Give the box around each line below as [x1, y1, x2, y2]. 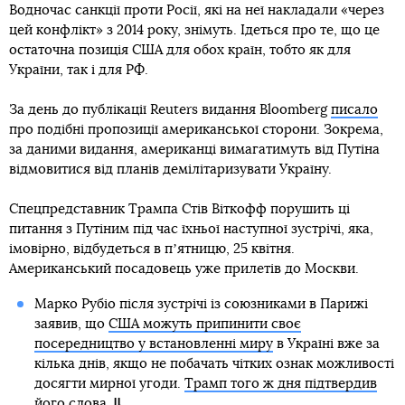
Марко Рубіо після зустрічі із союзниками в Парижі [33, 297, 368, 311]
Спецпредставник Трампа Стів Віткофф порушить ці [9, 202, 350, 216]
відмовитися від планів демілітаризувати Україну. [9, 163, 332, 176]
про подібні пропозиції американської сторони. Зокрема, [9, 123, 383, 137]
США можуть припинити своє [108, 317, 301, 331]
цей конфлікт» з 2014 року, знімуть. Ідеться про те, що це [9, 24, 380, 37]
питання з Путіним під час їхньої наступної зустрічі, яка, [9, 222, 373, 236]
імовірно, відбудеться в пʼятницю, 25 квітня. [9, 242, 295, 256]
